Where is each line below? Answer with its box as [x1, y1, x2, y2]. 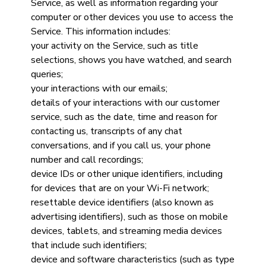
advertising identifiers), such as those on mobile [30, 210, 228, 223]
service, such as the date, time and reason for [30, 110, 217, 123]
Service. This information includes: [30, 25, 173, 38]
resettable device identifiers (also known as [30, 196, 214, 209]
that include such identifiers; [30, 239, 149, 252]
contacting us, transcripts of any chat [30, 125, 182, 138]
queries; [30, 68, 65, 81]
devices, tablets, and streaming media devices [30, 224, 222, 237]
